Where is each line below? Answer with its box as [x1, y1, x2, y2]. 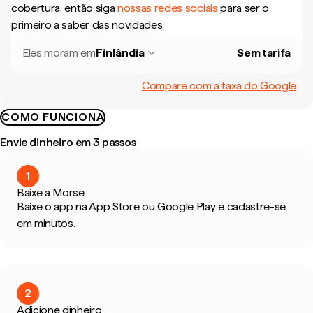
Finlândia [95, 46, 145, 59]
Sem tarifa [237, 46, 291, 59]
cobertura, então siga [11, 1, 117, 15]
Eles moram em [22, 46, 96, 59]
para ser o [217, 1, 270, 15]
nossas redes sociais [117, 1, 218, 15]
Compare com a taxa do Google [141, 78, 296, 92]
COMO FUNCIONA [1, 110, 105, 124]
